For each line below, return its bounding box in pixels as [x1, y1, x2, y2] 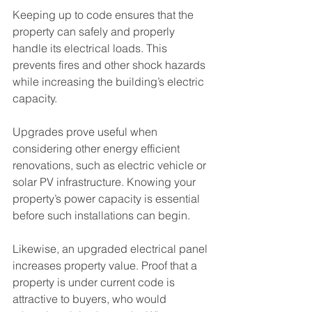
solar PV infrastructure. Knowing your [13, 175, 198, 189]
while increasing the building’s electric [13, 75, 207, 88]
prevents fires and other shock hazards [13, 58, 208, 72]
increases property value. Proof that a [13, 258, 200, 272]
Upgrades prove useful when [13, 125, 160, 139]
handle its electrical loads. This [13, 41, 170, 55]
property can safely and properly [13, 24, 178, 38]
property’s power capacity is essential [13, 192, 203, 205]
